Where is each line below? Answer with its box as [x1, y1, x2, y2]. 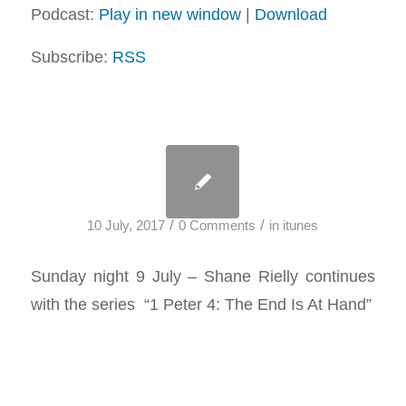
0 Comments [179, 218, 256, 234]
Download [254, 5, 327, 24]
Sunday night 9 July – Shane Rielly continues [30, 266, 376, 285]
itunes [283, 218, 319, 234]
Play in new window [98, 5, 241, 24]
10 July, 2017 [87, 218, 166, 234]
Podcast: [30, 5, 99, 24]
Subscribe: [30, 46, 112, 66]
